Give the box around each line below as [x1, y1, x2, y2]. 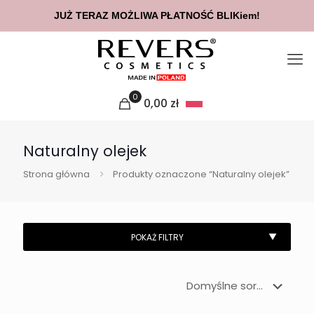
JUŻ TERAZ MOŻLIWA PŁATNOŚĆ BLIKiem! [54, 10, 260, 21]
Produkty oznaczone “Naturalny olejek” [113, 168, 289, 181]
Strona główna [23, 168, 90, 181]
